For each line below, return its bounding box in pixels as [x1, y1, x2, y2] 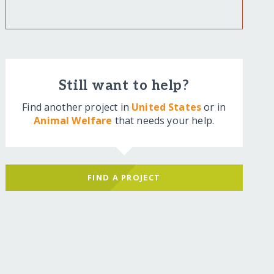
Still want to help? [58, 78, 190, 95]
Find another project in [22, 100, 132, 114]
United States [131, 100, 202, 114]
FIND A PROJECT [87, 172, 161, 183]
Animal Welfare [34, 114, 113, 128]
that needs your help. [112, 114, 215, 128]
